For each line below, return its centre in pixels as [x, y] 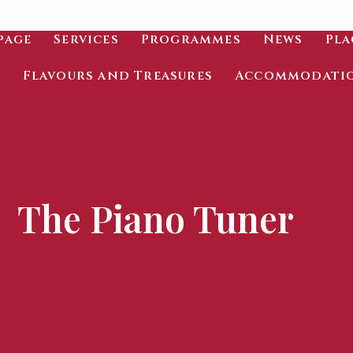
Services [86, 39]
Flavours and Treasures [117, 76]
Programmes [191, 39]
